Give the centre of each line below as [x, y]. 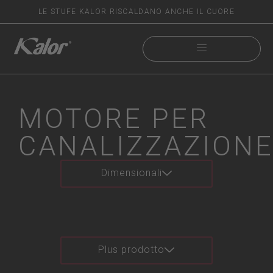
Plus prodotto [131, 250]
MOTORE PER [114, 119]
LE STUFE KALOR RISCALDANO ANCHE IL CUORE [136, 12]
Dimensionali [131, 173]
